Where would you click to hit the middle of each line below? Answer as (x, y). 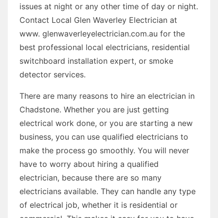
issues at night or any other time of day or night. (109, 6)
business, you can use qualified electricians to (104, 136)
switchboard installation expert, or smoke (96, 61)
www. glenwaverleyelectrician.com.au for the (102, 33)
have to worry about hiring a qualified (89, 164)
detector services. (53, 74)
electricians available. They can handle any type (108, 191)
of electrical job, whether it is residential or (99, 205)
